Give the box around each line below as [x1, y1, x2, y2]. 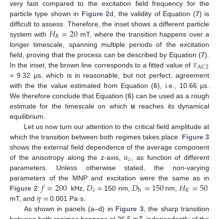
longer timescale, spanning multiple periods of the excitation [10, 40, 209, 48]
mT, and [10, 194, 37, 202]
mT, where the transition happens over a [78, 30, 210, 38]
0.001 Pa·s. [50, 194, 86, 202]
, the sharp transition [143, 204, 210, 213]
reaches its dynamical [135, 102, 210, 110]
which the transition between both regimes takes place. [10, 132, 182, 141]
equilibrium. [10, 112, 45, 120]
